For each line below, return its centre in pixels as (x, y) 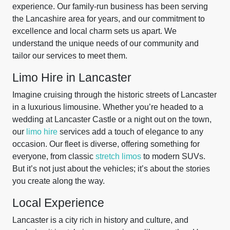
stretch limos (118, 156)
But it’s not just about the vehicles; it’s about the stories (111, 169)
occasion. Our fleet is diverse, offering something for (106, 144)
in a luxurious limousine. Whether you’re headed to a (108, 107)
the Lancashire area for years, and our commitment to (109, 19)
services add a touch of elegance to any (130, 132)
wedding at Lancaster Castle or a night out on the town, (112, 119)
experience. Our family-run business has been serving (110, 6)
